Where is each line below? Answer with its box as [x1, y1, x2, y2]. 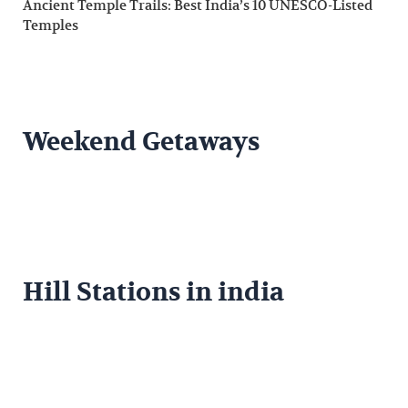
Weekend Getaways [23, 127, 260, 159]
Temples [23, 15, 79, 34]
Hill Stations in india [23, 276, 285, 309]
